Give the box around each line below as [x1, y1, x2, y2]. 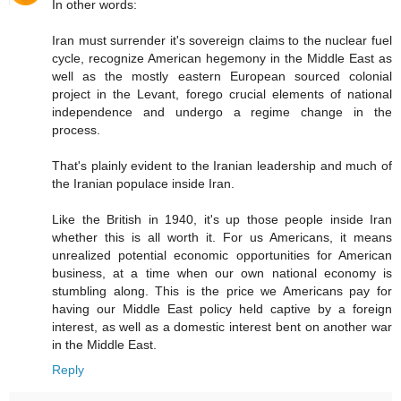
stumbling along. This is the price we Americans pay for [52, 284, 392, 299]
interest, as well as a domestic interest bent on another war [52, 320, 392, 335]
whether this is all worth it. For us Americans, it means [52, 230, 392, 245]
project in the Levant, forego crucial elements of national [52, 87, 392, 102]
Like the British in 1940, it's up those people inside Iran [52, 212, 392, 227]
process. [52, 123, 100, 138]
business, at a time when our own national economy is [52, 266, 392, 281]
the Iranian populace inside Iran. [52, 176, 235, 192]
